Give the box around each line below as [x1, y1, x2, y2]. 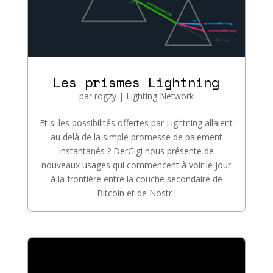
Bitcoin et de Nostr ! [96, 186, 176, 199]
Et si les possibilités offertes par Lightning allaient [40, 116, 233, 129]
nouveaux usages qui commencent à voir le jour [41, 158, 232, 171]
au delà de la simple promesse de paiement [50, 130, 222, 143]
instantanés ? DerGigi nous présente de [58, 144, 214, 157]
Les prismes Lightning [53, 71, 220, 92]
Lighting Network [126, 90, 194, 102]
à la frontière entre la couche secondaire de [50, 172, 222, 185]
